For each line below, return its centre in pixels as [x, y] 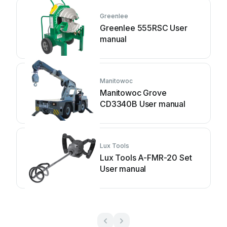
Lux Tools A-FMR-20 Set [146, 158]
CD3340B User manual [143, 104]
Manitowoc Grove [133, 93]
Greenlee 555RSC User [144, 28]
